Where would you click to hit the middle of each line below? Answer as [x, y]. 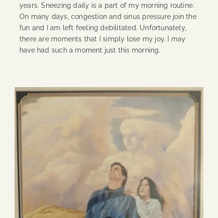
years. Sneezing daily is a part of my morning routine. [107, 5]
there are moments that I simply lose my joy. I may [102, 39]
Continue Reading [50, 76]
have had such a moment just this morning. [90, 50]
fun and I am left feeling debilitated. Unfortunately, [103, 27]
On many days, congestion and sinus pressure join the [108, 16]
